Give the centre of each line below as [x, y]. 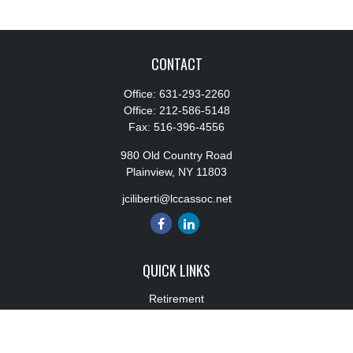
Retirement [176, 299]
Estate [176, 332]
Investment [176, 315]
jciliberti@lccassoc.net [176, 199]
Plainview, [150, 172]
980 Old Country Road [176, 155]
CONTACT [176, 64]
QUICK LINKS [176, 270]
